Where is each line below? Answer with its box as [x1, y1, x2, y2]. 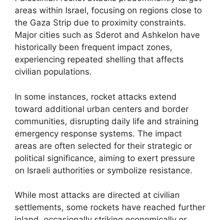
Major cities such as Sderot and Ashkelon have [15, 30, 200, 40]
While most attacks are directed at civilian [15, 190, 180, 200]
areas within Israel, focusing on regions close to [15, 5, 202, 15]
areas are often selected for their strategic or [15, 140, 192, 151]
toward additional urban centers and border [15, 104, 189, 114]
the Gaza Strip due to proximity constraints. [15, 18, 186, 27]
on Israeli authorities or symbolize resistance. [15, 165, 192, 175]
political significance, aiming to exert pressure [15, 153, 195, 163]
